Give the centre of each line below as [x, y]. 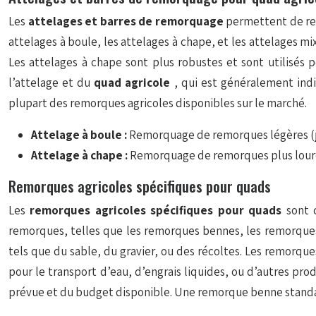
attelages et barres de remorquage [127, 21]
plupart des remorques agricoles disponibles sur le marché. [158, 103]
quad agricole [134, 83]
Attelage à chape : [80, 155]
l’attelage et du [51, 83]
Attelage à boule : [80, 135]
